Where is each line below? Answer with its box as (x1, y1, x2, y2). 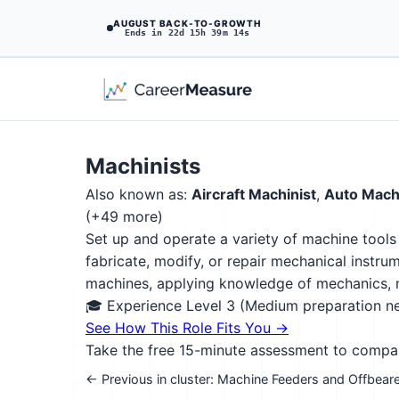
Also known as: (85, 185, 191, 203)
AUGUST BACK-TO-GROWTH (113, 18, 261, 28)
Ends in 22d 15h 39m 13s (124, 28, 250, 37)
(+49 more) (85, 208, 163, 225)
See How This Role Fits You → (85, 319, 289, 337)
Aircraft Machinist (191, 185, 316, 203)
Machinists (85, 153, 200, 179)
